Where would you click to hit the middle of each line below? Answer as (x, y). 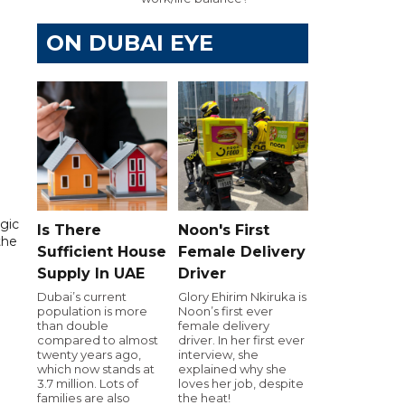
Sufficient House (102, 251)
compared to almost (98, 339)
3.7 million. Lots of (88, 383)
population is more (92, 311)
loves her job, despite (241, 383)
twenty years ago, (89, 354)
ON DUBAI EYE (130, 43)
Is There (69, 230)
